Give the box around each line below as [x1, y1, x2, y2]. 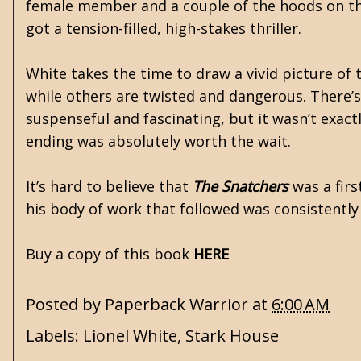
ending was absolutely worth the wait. [26, 131, 291, 151]
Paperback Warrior [105, 293, 248, 316]
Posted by [26, 293, 105, 316]
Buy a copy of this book [26, 244, 193, 263]
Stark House [185, 325, 279, 346]
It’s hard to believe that [26, 176, 193, 196]
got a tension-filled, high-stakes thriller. [26, 19, 301, 38]
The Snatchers [193, 176, 288, 196]
